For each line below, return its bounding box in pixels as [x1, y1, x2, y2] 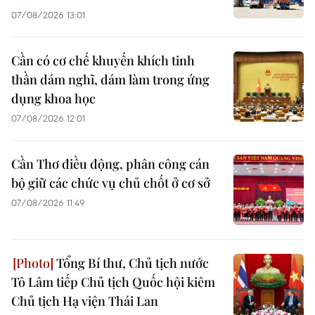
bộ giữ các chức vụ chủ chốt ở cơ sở [11, 174, 210, 192]
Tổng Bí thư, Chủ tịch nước [53, 255, 209, 272]
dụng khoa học [11, 90, 96, 108]
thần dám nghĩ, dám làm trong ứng [11, 71, 210, 89]
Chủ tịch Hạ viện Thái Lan [11, 292, 158, 310]
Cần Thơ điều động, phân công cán [11, 155, 210, 173]
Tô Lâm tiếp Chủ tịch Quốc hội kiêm [11, 274, 215, 291]
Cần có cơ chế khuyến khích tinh [11, 52, 195, 70]
